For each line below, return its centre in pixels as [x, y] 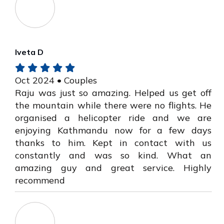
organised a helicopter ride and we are [113, 118]
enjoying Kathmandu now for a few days [113, 130]
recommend [40, 180]
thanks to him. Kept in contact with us [113, 143]
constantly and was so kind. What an [113, 155]
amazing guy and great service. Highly [113, 168]
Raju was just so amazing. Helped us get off [113, 93]
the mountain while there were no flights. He [113, 105]
